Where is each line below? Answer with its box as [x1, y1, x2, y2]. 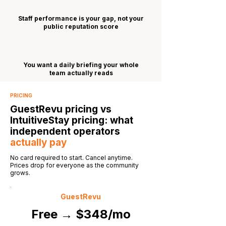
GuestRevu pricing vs [10, 103, 111, 115]
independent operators [10, 126, 120, 137]
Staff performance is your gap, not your [18, 15, 144, 22]
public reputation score [43, 23, 119, 30]
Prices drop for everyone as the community [10, 161, 139, 169]
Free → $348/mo [31, 207, 131, 221]
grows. [10, 169, 30, 177]
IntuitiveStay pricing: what [10, 115, 133, 126]
